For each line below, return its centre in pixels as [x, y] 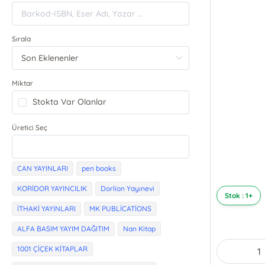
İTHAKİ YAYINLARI [47, 209]
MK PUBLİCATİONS [121, 209]
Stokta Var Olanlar [70, 102]
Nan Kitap [140, 229]
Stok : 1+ [238, 196]
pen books [99, 169]
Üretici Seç [30, 128]
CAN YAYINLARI [43, 169]
